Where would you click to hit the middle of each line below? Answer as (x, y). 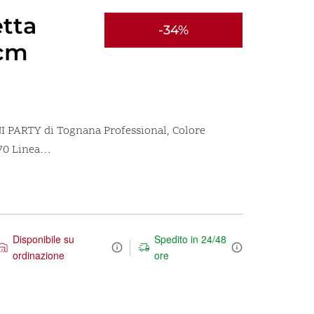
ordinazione (38, 255)
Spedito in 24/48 (191, 239)
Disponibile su (43, 239)
